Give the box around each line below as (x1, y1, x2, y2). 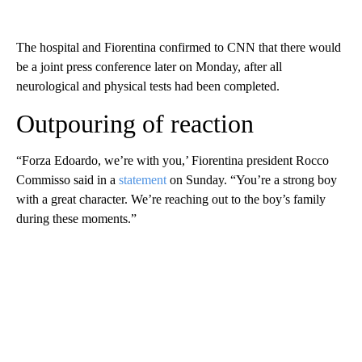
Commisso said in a (16, 172, 119, 187)
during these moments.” (16, 211, 137, 225)
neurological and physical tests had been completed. (16, 78, 280, 93)
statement (119, 172, 166, 187)
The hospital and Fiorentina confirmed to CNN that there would (16, 40, 341, 54)
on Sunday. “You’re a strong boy (166, 172, 337, 187)
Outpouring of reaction (16, 108, 254, 138)
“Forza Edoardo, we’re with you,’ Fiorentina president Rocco (16, 153, 329, 167)
